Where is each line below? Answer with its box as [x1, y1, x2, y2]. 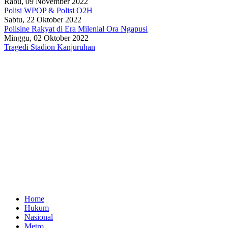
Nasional [24, 212, 53, 221]
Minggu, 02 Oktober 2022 [4, 33, 89, 42]
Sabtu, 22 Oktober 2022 [4, 15, 81, 24]
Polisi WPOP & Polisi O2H [4, 6, 93, 15]
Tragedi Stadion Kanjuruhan [4, 42, 95, 51]
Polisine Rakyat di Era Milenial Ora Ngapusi [4, 24, 148, 33]
